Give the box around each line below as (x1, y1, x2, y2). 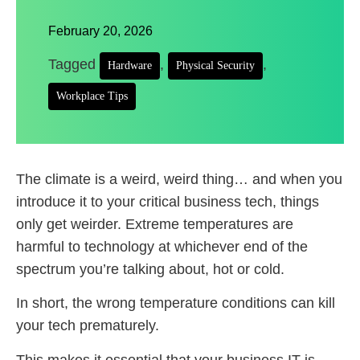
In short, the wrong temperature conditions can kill (16, 295, 335, 312)
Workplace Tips (56, 90, 128, 102)
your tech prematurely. (16, 317, 159, 334)
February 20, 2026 (48, 24, 153, 38)
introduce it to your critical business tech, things (16, 194, 319, 210)
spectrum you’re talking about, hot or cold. (16, 261, 284, 277)
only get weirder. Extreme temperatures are (16, 216, 293, 232)
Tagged (48, 56, 100, 72)
